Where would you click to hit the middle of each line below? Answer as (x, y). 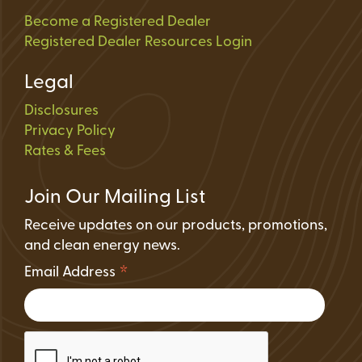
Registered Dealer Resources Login (138, 43)
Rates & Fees (65, 152)
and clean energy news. (102, 246)
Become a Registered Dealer (118, 23)
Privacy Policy (70, 132)
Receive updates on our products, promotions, (176, 226)
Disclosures (61, 112)
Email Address (72, 273)
